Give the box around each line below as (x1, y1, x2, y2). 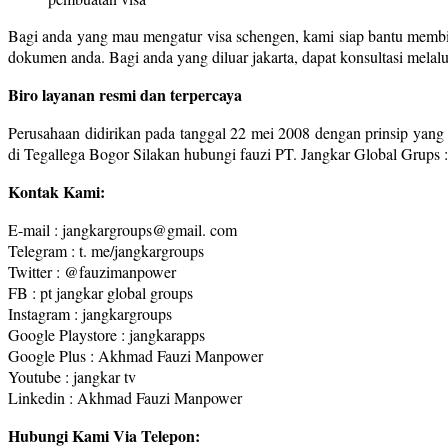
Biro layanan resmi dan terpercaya (8, 82, 242, 106)
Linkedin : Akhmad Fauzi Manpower (8, 386, 242, 408)
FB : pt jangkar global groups (8, 281, 193, 303)
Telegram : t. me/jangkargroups (8, 239, 204, 261)
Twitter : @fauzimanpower (8, 260, 176, 282)
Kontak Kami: (8, 179, 105, 203)
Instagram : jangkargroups (8, 302, 172, 324)
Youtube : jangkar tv (8, 365, 136, 387)
